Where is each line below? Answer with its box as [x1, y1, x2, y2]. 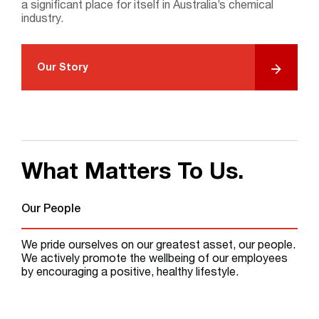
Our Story [37, 63, 88, 73]
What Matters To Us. [21, 162, 244, 185]
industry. [21, 14, 63, 26]
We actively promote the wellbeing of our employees [21, 253, 288, 266]
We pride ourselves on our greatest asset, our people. [21, 240, 296, 252]
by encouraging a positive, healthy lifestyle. [21, 267, 239, 279]
